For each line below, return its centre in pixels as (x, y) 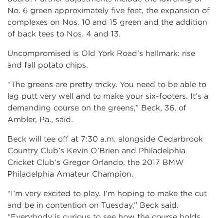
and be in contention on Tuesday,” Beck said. (93, 205)
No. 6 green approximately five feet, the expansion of (109, 10)
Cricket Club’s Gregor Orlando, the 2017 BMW (96, 162)
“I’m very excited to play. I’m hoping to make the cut (107, 193)
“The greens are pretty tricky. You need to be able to (107, 84)
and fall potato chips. (48, 65)
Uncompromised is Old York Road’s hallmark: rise (101, 53)
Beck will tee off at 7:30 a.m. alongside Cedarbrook (105, 139)
